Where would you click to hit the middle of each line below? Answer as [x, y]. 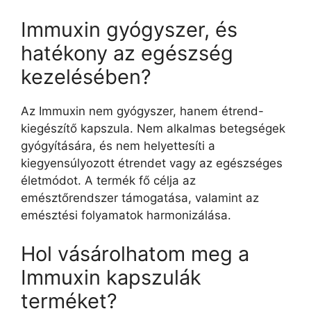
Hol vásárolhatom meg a [135, 253]
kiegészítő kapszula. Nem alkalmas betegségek [153, 128]
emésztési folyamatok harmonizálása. [126, 215]
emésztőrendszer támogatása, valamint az [140, 198]
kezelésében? [86, 77]
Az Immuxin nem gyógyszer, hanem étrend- [142, 111]
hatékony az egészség [127, 53]
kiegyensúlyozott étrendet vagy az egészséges [152, 163]
